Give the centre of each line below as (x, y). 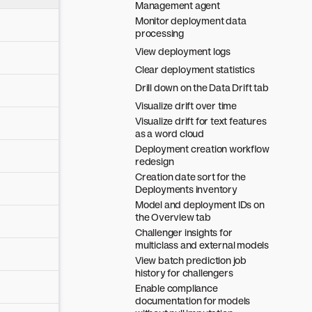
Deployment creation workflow (202, 149)
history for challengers (184, 273)
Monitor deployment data (191, 21)
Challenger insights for (184, 232)
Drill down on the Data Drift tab (202, 87)
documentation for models (193, 301)
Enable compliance (177, 288)
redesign (155, 161)
